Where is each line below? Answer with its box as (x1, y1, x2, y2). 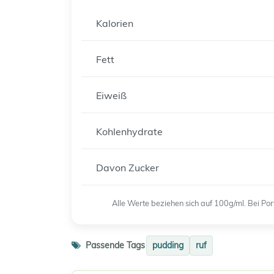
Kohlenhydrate (96, 125, 163, 138)
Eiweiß (96, 89, 127, 102)
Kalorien (96, 17, 133, 29)
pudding (152, 240, 183, 251)
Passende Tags (83, 240, 145, 251)
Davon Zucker (96, 161, 159, 174)
